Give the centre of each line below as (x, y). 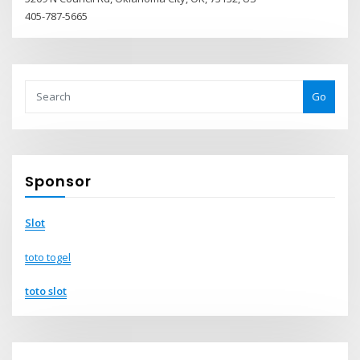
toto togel (48, 257)
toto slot (46, 290)
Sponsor (59, 181)
